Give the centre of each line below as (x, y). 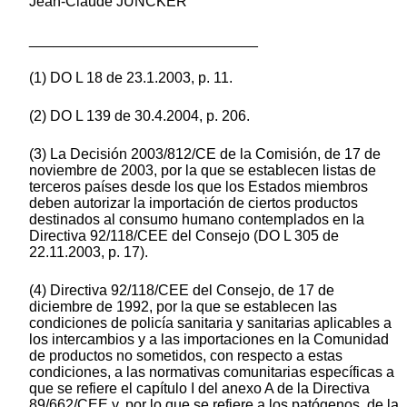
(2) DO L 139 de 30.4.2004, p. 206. (139, 116)
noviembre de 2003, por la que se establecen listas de (203, 171)
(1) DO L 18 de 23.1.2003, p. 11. (131, 78)
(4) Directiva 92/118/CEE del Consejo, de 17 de (182, 291)
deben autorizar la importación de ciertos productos (194, 203)
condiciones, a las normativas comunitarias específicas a (212, 372)
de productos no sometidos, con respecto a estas (186, 356)
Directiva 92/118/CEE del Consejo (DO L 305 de (184, 236)
